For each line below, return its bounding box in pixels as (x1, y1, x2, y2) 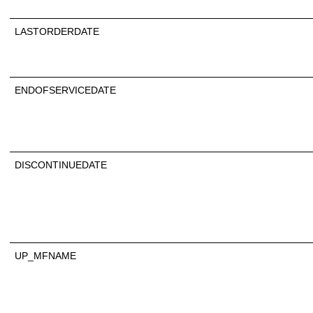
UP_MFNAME (15, 249, 76, 261)
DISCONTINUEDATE (15, 159, 107, 170)
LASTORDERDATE (15, 25, 99, 37)
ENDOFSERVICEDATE (15, 84, 116, 96)
